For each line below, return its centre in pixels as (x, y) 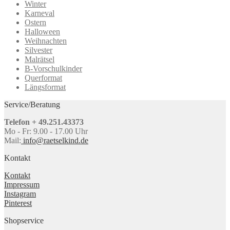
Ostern (35, 22)
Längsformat (45, 87)
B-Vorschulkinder (53, 68)
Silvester (39, 50)
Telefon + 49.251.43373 (44, 122)
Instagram (20, 194)
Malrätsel (40, 59)
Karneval (40, 13)
